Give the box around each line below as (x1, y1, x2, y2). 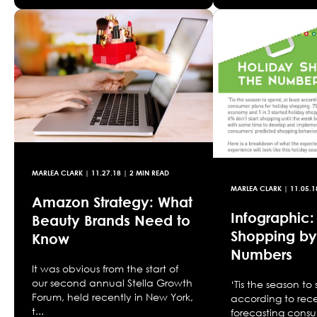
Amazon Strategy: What (32, 192, 192, 210)
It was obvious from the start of (32, 262, 178, 275)
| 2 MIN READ (121, 168, 169, 177)
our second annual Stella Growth (32, 276, 192, 289)
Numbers (231, 246, 293, 263)
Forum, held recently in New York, (32, 290, 193, 303)
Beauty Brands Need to (32, 211, 190, 229)
